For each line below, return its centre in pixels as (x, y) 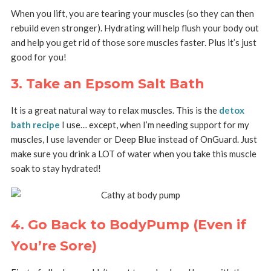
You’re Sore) (54, 246)
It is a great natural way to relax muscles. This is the (115, 110)
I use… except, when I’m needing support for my (154, 125)
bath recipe (35, 125)
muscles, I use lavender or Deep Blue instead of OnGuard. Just (134, 139)
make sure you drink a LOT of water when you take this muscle (133, 154)
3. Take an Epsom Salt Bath (107, 84)
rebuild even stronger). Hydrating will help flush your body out (135, 28)
